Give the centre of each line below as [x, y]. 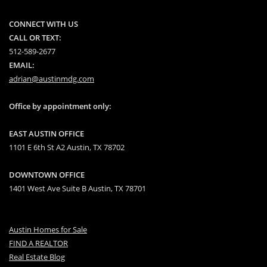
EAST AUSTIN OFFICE [46, 133]
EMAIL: [22, 65]
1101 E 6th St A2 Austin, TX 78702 [67, 147]
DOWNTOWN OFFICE [47, 174]
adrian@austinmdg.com [52, 78]
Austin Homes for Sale [48, 229]
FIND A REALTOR [38, 243]
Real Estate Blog [37, 257]
